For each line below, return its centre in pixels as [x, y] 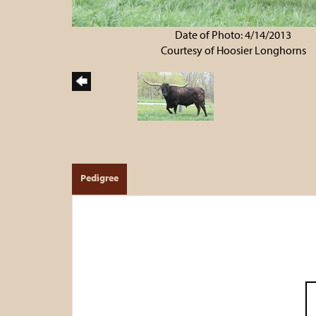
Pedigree [99, 177]
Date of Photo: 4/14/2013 [233, 34]
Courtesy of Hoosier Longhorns [233, 50]
